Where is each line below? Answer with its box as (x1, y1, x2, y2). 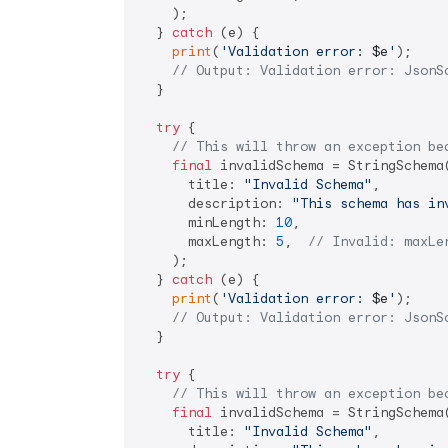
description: (140, 195, 292, 212)
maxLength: (140, 233, 276, 250)
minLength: (140, 214, 276, 231)
